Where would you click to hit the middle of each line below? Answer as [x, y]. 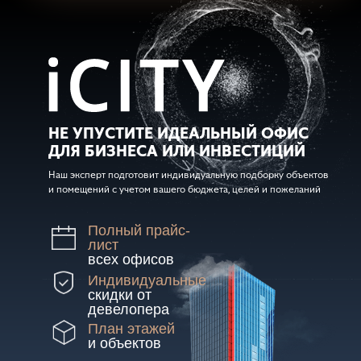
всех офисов [131, 260]
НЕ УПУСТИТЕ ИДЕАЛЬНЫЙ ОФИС [178, 133]
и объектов [124, 344]
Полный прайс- [139, 231]
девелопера [129, 310]
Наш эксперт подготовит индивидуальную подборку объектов [189, 175]
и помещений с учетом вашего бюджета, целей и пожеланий [185, 189]
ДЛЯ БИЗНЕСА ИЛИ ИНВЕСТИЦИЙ [177, 151]
